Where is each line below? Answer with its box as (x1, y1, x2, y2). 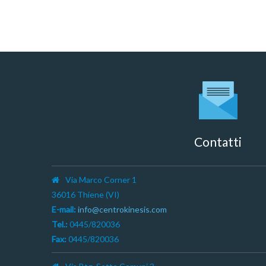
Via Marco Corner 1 (65, 174, 137, 185)
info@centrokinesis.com (78, 204, 167, 214)
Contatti (194, 134, 242, 149)
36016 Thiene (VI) (52, 189, 119, 199)
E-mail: (52, 204, 76, 214)
